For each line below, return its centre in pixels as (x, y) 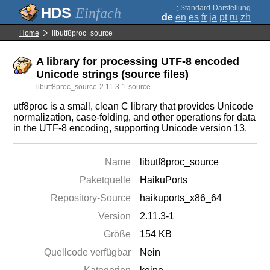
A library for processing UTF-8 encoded (138, 61)
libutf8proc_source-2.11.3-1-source (94, 87)
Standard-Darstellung (215, 8)
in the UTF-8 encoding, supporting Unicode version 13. (130, 128)
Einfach (98, 13)
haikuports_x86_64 (181, 198)
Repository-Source (91, 198)
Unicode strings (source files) (113, 74)
